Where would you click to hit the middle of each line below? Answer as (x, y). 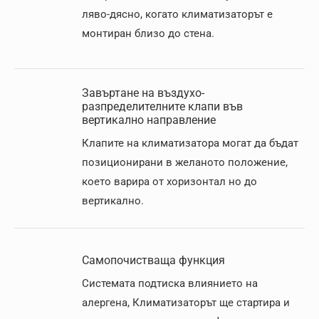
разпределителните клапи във (162, 106)
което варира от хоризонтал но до (169, 182)
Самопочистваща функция (153, 260)
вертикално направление (149, 120)
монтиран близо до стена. (148, 33)
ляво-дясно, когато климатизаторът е (177, 14)
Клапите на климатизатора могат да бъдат (190, 143)
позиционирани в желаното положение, (185, 162)
